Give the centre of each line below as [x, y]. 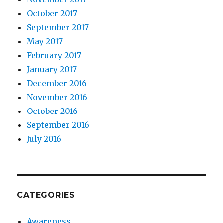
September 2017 [58, 28]
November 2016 [57, 97]
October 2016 [53, 111]
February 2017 [54, 56]
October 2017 [52, 14]
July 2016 [44, 139]
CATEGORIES [46, 195]
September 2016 [58, 125]
